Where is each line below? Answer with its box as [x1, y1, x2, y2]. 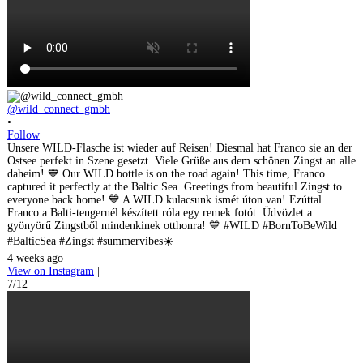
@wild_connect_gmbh [7, 102, 110, 115]
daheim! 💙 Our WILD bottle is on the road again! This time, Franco [7, 167, 325, 180]
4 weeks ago [7, 251, 63, 264]
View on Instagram [7, 264, 94, 277]
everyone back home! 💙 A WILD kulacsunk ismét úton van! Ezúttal [7, 193, 322, 206]
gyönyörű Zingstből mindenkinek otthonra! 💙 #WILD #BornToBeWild [7, 219, 337, 232]
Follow [7, 128, 40, 141]
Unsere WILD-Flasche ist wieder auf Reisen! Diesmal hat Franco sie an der [7, 141, 352, 154]
